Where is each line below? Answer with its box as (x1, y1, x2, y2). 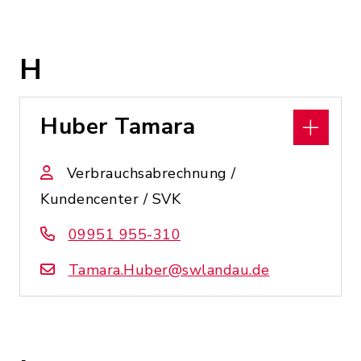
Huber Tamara (40, 111, 195, 142)
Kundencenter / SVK (40, 189, 180, 209)
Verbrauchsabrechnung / (66, 164, 236, 183)
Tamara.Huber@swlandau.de (68, 260, 270, 280)
